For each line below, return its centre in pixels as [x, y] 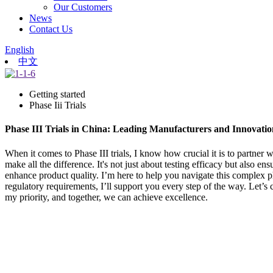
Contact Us [51, 29]
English [19, 50]
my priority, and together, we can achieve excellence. [106, 197]
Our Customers [83, 7]
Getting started [57, 94]
